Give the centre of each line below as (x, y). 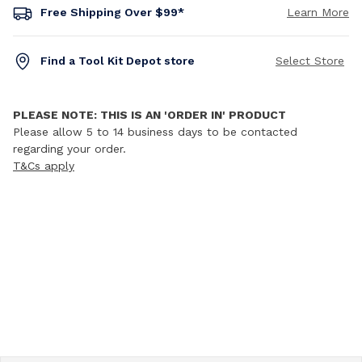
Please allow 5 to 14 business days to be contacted (155, 132)
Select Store (310, 60)
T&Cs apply (44, 166)
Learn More (318, 12)
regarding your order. (69, 149)
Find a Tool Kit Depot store (118, 60)
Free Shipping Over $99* (112, 12)
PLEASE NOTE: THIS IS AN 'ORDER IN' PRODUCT (149, 115)
